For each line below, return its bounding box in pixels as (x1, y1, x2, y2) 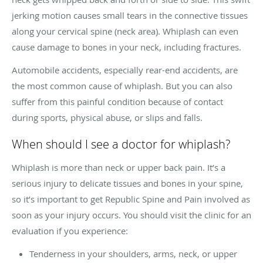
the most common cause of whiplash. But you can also (12, 79, 232, 92)
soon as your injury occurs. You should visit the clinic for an (12, 208, 251, 221)
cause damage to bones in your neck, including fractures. (12, 41, 241, 53)
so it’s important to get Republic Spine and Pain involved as (12, 193, 250, 205)
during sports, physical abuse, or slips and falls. (12, 111, 205, 123)
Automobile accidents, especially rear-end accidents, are (12, 63, 238, 76)
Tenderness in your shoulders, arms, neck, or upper (29, 247, 237, 259)
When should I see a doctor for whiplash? (12, 136, 236, 152)
